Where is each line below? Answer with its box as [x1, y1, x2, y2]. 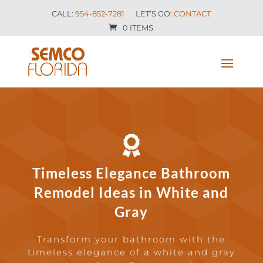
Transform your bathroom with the [37, 234, 226, 245]
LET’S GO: [136, 8, 174, 18]
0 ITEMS [123, 22, 154, 32]
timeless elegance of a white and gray [27, 247, 235, 258]
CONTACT [174, 8, 211, 18]
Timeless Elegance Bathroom [32, 164, 231, 181]
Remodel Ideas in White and [34, 184, 229, 201]
